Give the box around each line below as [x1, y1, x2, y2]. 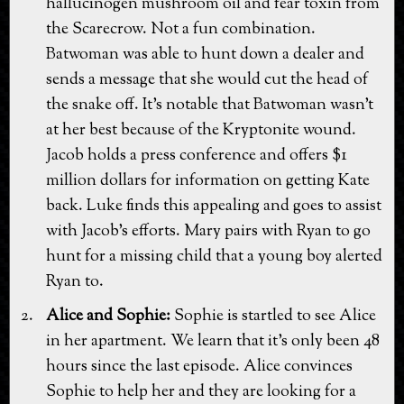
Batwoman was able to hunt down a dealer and [46, 42, 364, 67]
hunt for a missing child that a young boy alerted [46, 244, 382, 269]
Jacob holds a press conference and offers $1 [46, 143, 347, 168]
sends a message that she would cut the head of [46, 68, 368, 92]
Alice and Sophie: [46, 304, 170, 328]
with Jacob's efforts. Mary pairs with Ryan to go [46, 219, 371, 243]
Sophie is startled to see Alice [170, 304, 376, 328]
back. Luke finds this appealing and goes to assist [46, 194, 381, 218]
